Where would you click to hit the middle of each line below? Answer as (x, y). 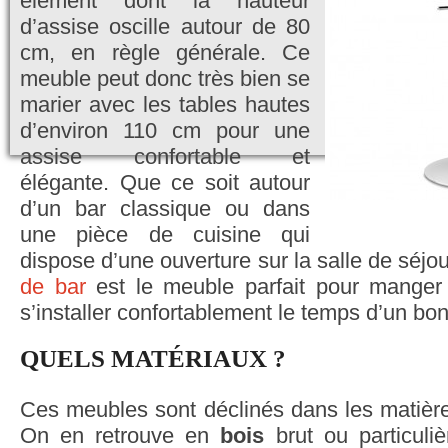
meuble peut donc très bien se (165, 78)
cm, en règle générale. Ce (165, 52)
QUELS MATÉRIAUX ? (153, 358)
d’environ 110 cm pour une (165, 130)
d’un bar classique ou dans (165, 208)
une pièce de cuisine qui (165, 234)
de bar (53, 286)
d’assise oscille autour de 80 (165, 26)
